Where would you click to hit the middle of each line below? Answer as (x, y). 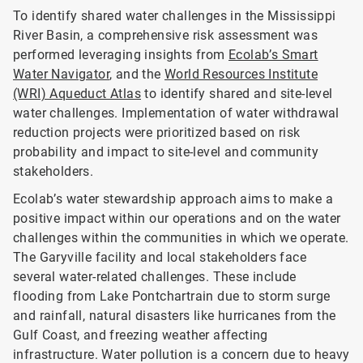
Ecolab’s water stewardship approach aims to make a (173, 199)
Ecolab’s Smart (273, 55)
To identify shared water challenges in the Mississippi (175, 16)
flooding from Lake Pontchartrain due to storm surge (172, 297)
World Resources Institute (241, 75)
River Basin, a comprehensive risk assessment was (166, 36)
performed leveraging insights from (121, 55)
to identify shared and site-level (237, 94)
